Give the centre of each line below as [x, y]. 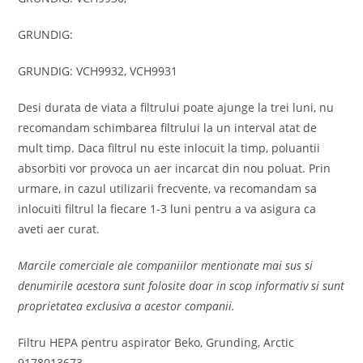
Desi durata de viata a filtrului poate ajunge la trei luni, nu [176, 107]
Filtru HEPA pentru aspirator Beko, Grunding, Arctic [156, 342]
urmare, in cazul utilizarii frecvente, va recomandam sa [168, 188]
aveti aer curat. [59, 228]
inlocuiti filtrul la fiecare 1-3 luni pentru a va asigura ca [167, 208]
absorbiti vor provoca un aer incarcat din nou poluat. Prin [175, 168]
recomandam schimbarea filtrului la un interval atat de [168, 127]
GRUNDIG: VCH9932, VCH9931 [98, 70]
